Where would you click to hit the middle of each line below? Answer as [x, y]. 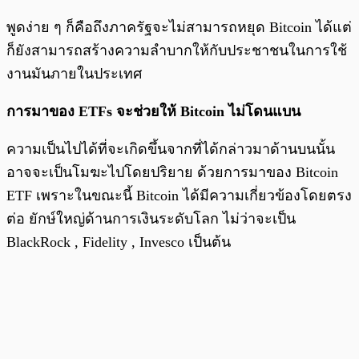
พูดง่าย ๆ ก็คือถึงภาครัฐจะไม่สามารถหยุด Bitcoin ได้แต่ [179, 28]
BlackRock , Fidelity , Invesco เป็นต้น [119, 242]
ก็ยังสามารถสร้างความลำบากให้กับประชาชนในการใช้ [177, 51]
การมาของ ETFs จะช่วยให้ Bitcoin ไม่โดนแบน [153, 112]
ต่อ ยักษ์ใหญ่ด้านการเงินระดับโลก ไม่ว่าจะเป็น [151, 219]
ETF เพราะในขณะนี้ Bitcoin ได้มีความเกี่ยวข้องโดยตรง [179, 196]
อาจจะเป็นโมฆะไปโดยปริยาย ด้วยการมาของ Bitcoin [172, 173]
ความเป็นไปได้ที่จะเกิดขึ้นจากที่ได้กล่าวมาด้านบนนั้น [171, 149]
